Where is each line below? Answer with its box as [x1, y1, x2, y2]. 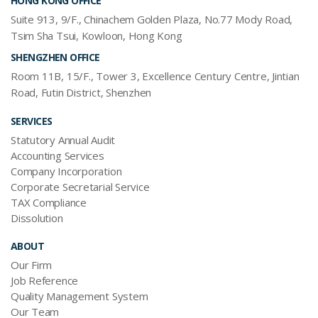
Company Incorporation [11, 164, 122, 179]
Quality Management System [11, 289, 148, 304]
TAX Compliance [11, 195, 87, 210]
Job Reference [11, 273, 79, 288]
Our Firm [11, 258, 53, 273]
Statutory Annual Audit [11, 133, 116, 148]
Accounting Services [11, 148, 104, 163]
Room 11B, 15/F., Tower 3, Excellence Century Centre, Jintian [11, 69, 300, 84]
